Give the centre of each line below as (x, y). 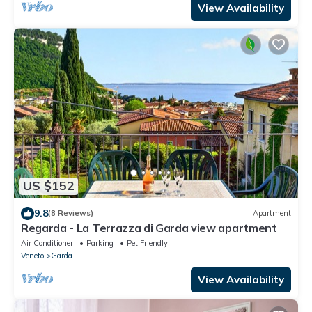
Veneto (32, 255)
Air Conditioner (47, 243)
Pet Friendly (147, 243)
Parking (100, 243)
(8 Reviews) (71, 213)
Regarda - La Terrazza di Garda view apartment (149, 227)
